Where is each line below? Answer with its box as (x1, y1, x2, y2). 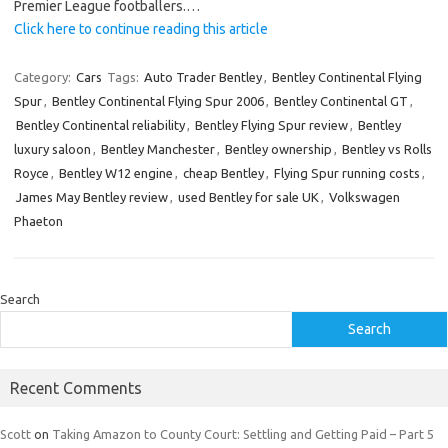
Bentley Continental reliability (16, 118, 185, 132)
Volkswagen (329, 190, 400, 204)
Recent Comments (10, 379, 142, 397)
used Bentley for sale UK (178, 190, 319, 204)
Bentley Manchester (101, 142, 215, 156)
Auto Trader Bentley (144, 70, 262, 84)
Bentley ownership (225, 142, 332, 156)
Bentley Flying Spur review (195, 118, 348, 132)
